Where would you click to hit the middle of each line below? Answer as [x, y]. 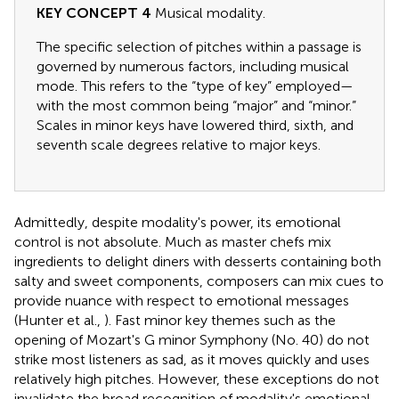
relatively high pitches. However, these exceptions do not [197, 379]
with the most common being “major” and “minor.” [196, 105]
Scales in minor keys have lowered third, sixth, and [195, 125]
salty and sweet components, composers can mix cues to [199, 281]
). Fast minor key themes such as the [220, 320]
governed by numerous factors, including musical [193, 66]
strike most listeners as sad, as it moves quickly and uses [192, 359]
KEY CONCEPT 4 [94, 12]
